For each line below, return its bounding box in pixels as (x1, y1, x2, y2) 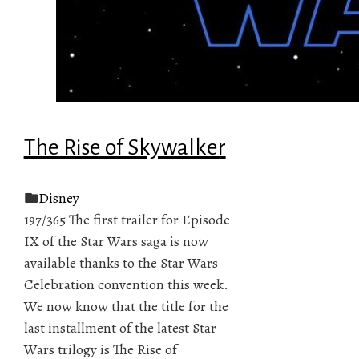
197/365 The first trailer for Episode (23, 209, 230, 229)
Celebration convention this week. (23, 274, 228, 294)
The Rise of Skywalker (23, 135, 226, 159)
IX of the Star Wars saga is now (23, 231, 208, 251)
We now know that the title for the (23, 296, 228, 316)
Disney (38, 188, 79, 208)
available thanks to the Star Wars (23, 252, 218, 272)
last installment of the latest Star (23, 317, 216, 337)
